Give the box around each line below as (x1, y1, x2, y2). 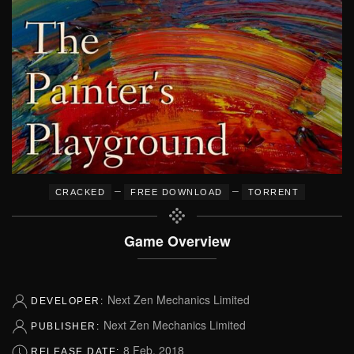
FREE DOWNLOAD (130, 186, 223, 197)
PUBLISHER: (31, 320, 104, 332)
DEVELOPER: (31, 295, 107, 307)
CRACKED (55, 186, 106, 197)
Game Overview (123, 230, 231, 250)
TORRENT (247, 186, 299, 197)
